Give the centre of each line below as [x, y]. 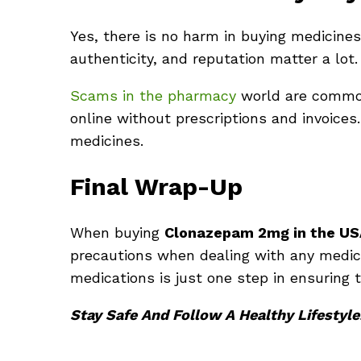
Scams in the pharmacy [153, 95]
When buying [117, 232]
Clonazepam [209, 232]
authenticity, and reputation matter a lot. [214, 58]
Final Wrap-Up [156, 186]
